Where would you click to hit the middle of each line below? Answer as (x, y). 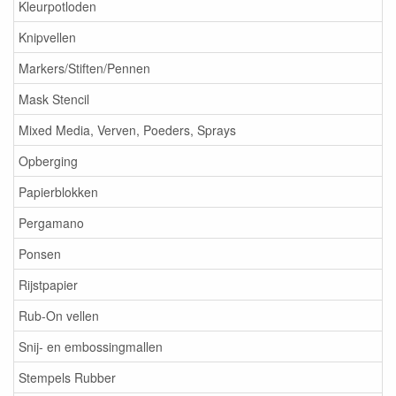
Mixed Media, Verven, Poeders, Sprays (127, 130)
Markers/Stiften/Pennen (84, 69)
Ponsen (40, 254)
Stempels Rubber (67, 378)
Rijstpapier (48, 285)
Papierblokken (58, 192)
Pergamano (51, 223)
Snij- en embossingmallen (91, 347)
